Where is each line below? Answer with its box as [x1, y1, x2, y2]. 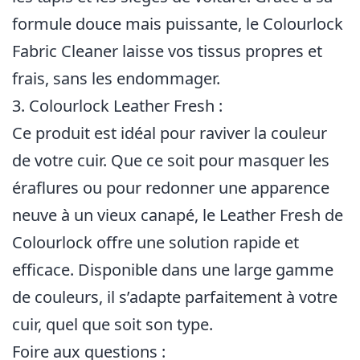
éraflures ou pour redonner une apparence [12, 177, 329, 198]
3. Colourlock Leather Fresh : [12, 95, 223, 117]
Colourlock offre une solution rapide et [12, 231, 299, 253]
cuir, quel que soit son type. [12, 313, 213, 335]
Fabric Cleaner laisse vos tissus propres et [12, 40, 322, 62]
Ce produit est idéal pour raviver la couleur [12, 122, 327, 144]
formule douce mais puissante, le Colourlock [12, 13, 343, 35]
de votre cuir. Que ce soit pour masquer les [12, 149, 329, 171]
